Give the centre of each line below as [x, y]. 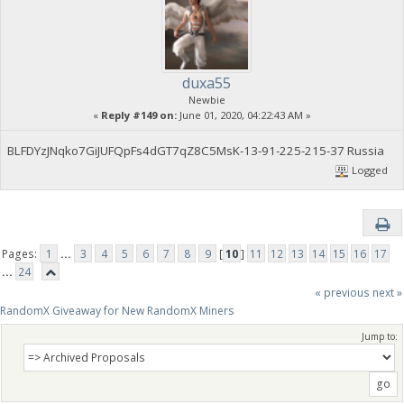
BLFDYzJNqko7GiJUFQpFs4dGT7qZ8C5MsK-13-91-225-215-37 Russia [195, 151]
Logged [369, 170]
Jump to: [380, 337]
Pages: [21, 254]
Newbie [207, 100]
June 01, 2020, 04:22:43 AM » [244, 115]
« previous [342, 292]
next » [387, 292]
